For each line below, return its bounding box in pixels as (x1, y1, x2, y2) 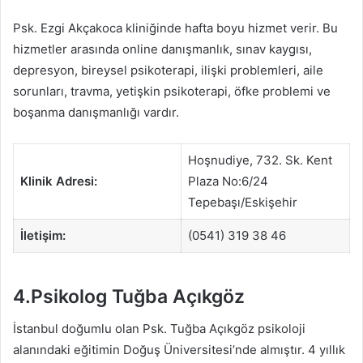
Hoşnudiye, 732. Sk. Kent (187, 152, 332, 169)
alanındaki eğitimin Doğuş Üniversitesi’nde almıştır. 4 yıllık (13, 342, 345, 358)
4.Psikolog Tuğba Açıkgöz (13, 284, 245, 308)
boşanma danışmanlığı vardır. (13, 105, 179, 121)
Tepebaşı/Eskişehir (187, 194, 297, 211)
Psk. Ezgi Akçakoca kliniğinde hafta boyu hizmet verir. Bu (13, 20, 338, 36)
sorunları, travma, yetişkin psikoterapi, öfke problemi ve (13, 83, 331, 100)
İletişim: (19, 228, 66, 244)
